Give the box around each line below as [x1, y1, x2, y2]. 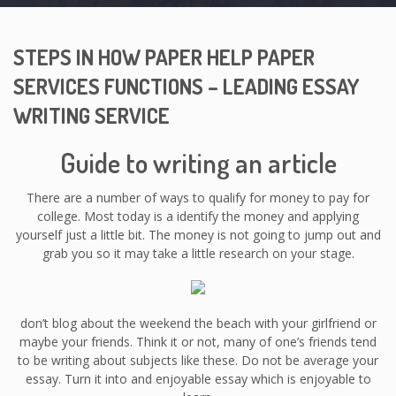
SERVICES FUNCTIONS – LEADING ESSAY [13, 72, 359, 100]
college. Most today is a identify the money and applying [37, 207, 359, 225]
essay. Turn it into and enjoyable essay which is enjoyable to [25, 369, 371, 387]
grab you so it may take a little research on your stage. [42, 244, 354, 262]
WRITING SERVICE [13, 101, 170, 129]
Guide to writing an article [59, 145, 337, 179]
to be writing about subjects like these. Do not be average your [18, 351, 378, 369]
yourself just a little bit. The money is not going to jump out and [15, 225, 381, 243]
